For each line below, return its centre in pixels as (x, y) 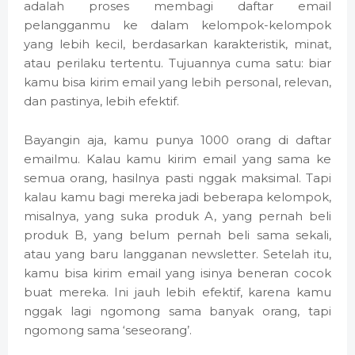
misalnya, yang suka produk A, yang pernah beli (177, 216)
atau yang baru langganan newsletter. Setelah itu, (177, 254)
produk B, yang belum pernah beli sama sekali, (177, 235)
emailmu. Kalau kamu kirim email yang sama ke (177, 159)
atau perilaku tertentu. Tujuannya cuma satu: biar (177, 63)
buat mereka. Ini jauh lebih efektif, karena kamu (177, 292)
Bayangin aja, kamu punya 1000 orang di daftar (177, 140)
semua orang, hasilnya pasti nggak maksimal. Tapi (177, 178)
